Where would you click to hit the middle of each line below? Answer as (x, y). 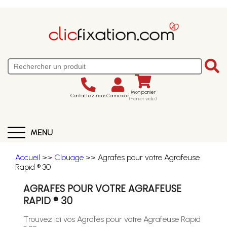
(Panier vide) (143, 99)
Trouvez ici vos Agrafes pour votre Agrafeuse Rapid (112, 219)
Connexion (118, 95)
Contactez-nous (88, 95)
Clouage (69, 157)
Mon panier (143, 92)
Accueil (28, 157)
